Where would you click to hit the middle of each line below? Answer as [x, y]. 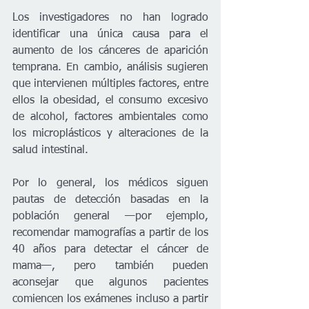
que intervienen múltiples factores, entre [110, 84]
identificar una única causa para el [110, 35]
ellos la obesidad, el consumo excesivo [110, 101]
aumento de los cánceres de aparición [110, 51]
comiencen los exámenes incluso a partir [110, 300]
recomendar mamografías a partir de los [110, 233]
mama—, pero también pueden [110, 267]
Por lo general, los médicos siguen [110, 184]
